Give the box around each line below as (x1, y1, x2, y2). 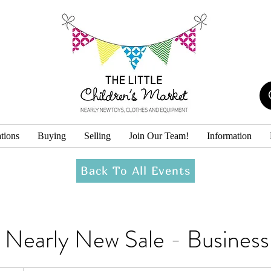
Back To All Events (80, 164, 191, 178)
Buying (38, 130, 66, 141)
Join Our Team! (129, 130, 189, 141)
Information (207, 130, 252, 141)
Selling (84, 130, 111, 141)
